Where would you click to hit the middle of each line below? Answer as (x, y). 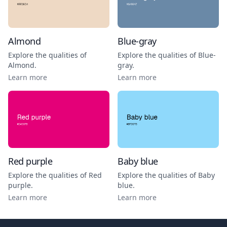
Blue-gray (137, 41)
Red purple (30, 161)
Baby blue (138, 161)
